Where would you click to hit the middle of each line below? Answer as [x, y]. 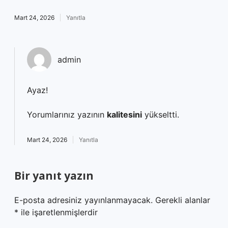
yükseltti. [161, 115]
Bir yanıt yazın [54, 176]
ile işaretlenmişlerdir [58, 212]
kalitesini [124, 115]
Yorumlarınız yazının [67, 115]
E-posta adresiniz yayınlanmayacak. [83, 200]
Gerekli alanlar [183, 200]
